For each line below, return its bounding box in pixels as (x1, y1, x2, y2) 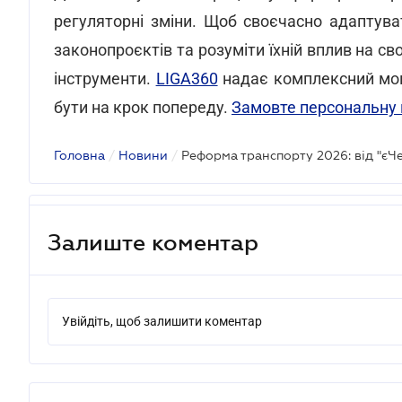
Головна (54, 148, 105, 162)
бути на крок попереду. (54, 98, 232, 117)
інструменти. (54, 69, 156, 88)
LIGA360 (155, 69, 218, 88)
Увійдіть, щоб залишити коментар (62, 314, 262, 328)
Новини (118, 148, 168, 162)
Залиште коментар (48, 229, 258, 255)
